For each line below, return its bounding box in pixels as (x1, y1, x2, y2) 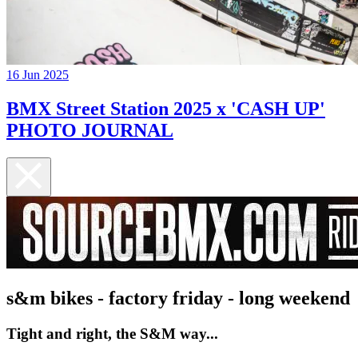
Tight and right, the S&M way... (6, 324, 218, 342)
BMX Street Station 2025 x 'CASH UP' (6, 98, 325, 120)
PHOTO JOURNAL (6, 120, 173, 141)
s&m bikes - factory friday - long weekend (6, 287, 350, 308)
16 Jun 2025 (6, 68, 69, 82)
